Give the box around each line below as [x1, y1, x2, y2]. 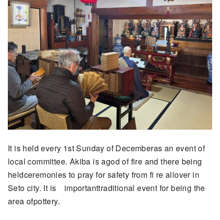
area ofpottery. [8, 195, 60, 207]
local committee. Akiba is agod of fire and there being [8, 155, 202, 167]
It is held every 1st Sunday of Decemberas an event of [8, 142, 205, 154]
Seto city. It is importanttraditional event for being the [8, 182, 205, 193]
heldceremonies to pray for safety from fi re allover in [8, 168, 199, 180]
